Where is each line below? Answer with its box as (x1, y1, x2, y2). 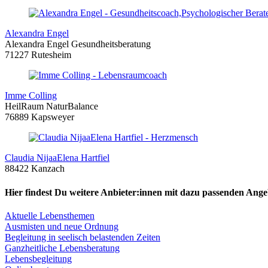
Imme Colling (5, 90, 57, 101)
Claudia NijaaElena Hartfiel (5, 153, 109, 163)
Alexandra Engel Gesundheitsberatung (5, 39, 151, 50)
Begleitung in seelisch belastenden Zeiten (5, 232, 160, 242)
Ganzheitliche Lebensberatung (5, 242, 120, 253)
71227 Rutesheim (5, 50, 71, 60)
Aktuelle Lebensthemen (5, 210, 95, 221)
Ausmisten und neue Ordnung (5, 221, 118, 232)
